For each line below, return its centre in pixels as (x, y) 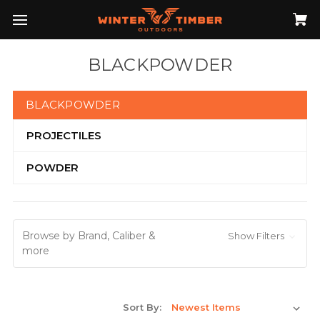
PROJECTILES (64, 135)
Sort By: (142, 307)
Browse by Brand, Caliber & (89, 236)
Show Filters (257, 236)
